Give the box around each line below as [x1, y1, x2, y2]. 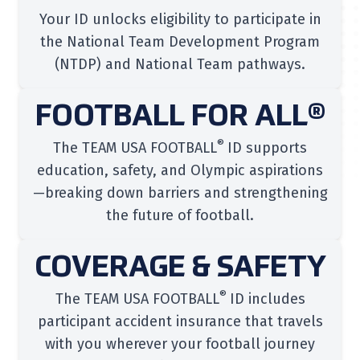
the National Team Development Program [40, 33, 320, 51]
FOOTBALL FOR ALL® [35, 103, 325, 132]
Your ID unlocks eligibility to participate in [39, 10, 321, 28]
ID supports [227, 139, 307, 157]
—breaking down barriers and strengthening [32, 184, 328, 202]
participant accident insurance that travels [37, 313, 323, 330]
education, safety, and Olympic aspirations [37, 162, 323, 179]
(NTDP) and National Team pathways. [55, 55, 305, 73]
